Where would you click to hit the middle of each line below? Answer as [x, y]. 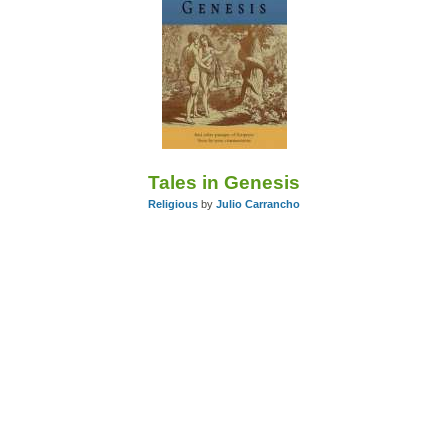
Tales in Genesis [224, 183]
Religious [173, 204]
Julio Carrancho [258, 204]
